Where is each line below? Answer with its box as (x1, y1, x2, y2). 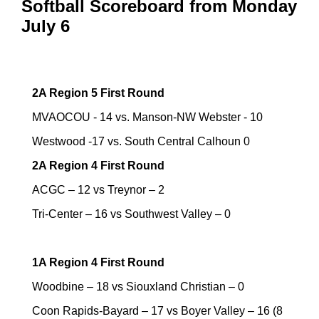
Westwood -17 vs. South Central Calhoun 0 (32, 135, 250, 147)
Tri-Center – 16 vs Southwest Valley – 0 (32, 207, 231, 220)
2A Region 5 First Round (32, 86, 164, 99)
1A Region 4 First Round (32, 256, 167, 268)
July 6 (21, 16, 70, 36)
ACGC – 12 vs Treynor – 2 (32, 183, 164, 196)
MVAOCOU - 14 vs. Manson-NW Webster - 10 (32, 110, 263, 123)
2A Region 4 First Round (32, 159, 164, 172)
